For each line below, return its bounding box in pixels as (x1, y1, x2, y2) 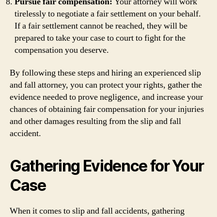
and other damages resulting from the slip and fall (10, 116, 181, 127)
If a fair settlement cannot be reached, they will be (15, 20, 187, 31)
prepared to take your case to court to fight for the (15, 32, 186, 44)
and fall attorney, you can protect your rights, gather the (10, 79, 202, 91)
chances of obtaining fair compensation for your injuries (10, 104, 204, 115)
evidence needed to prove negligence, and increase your (10, 92, 203, 103)
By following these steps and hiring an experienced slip (10, 67, 201, 78)
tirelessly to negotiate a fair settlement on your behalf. (15, 8, 201, 19)
